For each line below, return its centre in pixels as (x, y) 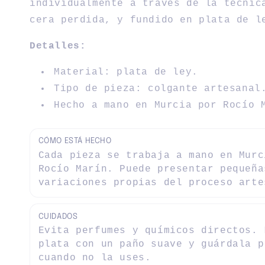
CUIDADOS (58, 216)
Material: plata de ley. (126, 72)
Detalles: (58, 46)
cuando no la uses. (95, 258)
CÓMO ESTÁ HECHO (75, 141)
